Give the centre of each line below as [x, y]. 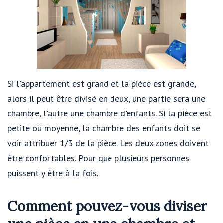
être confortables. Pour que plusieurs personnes [98, 158]
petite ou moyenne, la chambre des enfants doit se [104, 128]
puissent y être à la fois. [53, 173]
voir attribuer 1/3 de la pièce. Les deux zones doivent [108, 143]
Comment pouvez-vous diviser [107, 206]
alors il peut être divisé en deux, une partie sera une [106, 98]
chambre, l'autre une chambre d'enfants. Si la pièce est [110, 113]
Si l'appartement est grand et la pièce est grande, [102, 83]
